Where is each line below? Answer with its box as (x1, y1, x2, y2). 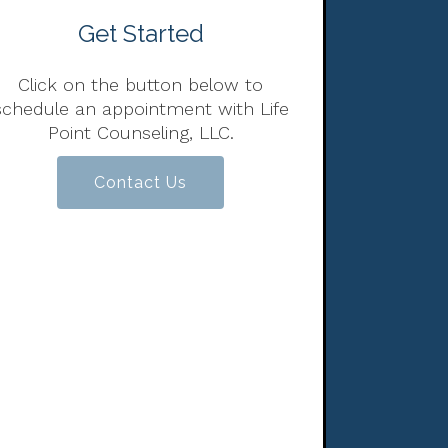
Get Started (77, 19, 204, 48)
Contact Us (94, 172, 188, 192)
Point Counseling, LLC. (47, 122, 234, 143)
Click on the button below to (18, 74, 264, 95)
